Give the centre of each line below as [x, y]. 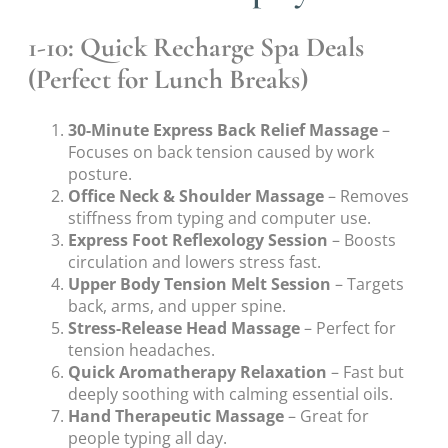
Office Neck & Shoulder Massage [196, 196]
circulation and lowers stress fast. [194, 262]
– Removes [366, 196]
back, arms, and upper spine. [177, 306]
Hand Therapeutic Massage [176, 416]
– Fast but [365, 372]
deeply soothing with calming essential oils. [230, 394]
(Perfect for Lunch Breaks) [168, 80]
